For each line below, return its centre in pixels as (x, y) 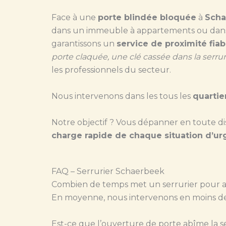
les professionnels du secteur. (111, 70)
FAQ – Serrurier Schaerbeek (108, 172)
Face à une (75, 18)
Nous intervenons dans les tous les (122, 96)
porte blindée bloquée (147, 18)
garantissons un (84, 44)
